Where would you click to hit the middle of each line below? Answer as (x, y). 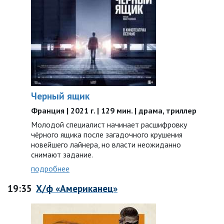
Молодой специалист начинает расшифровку (109, 124)
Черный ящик (60, 96)
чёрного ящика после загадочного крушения (107, 134)
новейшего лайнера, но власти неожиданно (106, 144)
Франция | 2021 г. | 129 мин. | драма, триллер (114, 110)
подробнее (50, 168)
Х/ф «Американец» (77, 188)
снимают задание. (62, 154)
